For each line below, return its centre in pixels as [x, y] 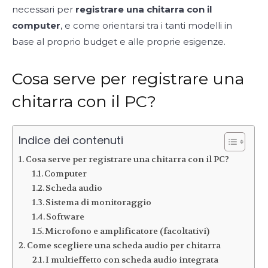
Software [66, 217]
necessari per [44, 9]
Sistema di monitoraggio [99, 202]
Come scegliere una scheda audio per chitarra [124, 245]
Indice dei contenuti [71, 140]
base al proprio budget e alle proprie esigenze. [119, 41]
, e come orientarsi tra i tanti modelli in [146, 25]
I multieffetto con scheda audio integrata [132, 260]
